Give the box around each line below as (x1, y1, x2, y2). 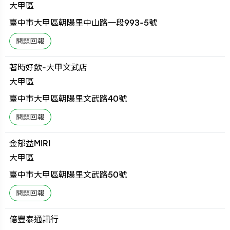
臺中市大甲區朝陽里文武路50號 (9, 169, 127, 180)
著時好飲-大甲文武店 (9, 62, 88, 72)
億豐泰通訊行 (9, 214, 59, 224)
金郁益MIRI (9, 138, 51, 148)
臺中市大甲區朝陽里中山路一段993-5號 (9, 17, 158, 28)
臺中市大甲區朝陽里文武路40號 (9, 93, 127, 104)
